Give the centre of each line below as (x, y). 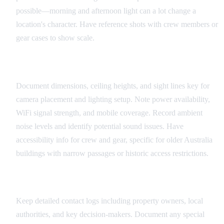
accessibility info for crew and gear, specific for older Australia (114, 139)
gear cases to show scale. (55, 37)
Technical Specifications (60, 65)
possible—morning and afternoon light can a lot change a (106, 10)
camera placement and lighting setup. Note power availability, (113, 99)
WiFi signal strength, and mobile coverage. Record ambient (109, 112)
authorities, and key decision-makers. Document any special (110, 214)
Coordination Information (64, 181)
